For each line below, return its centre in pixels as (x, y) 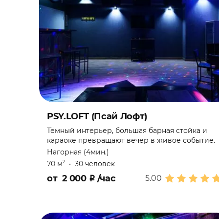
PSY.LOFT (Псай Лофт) (97, 116)
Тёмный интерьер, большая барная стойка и (127, 131)
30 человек (95, 164)
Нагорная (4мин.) (78, 152)
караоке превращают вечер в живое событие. (131, 140)
